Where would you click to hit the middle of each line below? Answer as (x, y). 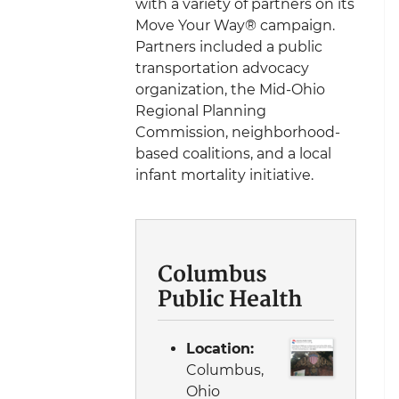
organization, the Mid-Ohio (230, 89)
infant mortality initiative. (224, 175)
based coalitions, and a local (233, 153)
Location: (220, 348)
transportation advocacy (222, 68)
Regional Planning (201, 110)
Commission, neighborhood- (238, 132)
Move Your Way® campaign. (235, 25)
